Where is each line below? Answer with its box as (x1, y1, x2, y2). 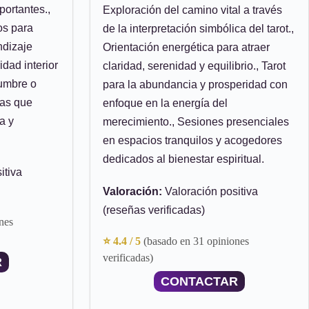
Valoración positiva (162, 186, 258, 197)
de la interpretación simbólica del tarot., (103, 23, 294, 34)
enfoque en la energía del (103, 97, 228, 109)
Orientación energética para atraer (103, 41, 270, 53)
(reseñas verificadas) (103, 204, 205, 216)
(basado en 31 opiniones (143, 235, 249, 247)
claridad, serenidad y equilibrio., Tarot (103, 60, 286, 72)
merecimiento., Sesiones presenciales (103, 116, 289, 128)
